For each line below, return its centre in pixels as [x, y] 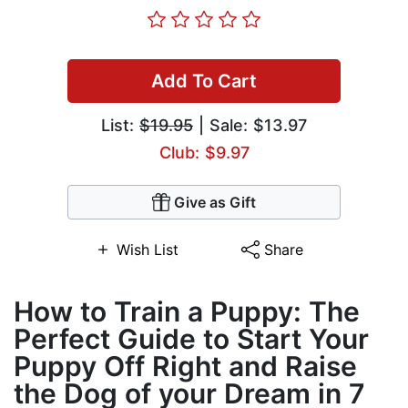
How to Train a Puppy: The [187, 312]
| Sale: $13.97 [250, 126]
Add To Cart [204, 82]
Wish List [147, 250]
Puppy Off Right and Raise [185, 367]
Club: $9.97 [204, 153]
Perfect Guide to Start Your [191, 339]
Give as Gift [215, 203]
